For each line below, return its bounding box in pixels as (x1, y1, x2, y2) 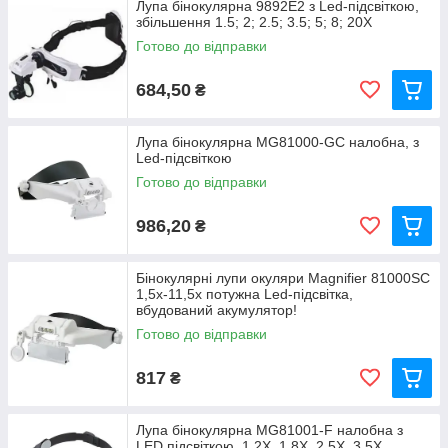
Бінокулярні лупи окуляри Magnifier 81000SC (136, 270, 430, 287)
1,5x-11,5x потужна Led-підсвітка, (136, 286, 353, 303)
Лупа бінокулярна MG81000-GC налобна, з (136, 134, 419, 151)
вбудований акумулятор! (136, 302, 297, 319)
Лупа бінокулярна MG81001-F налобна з (136, 422, 403, 439)
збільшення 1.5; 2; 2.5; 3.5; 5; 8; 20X (136, 14, 372, 31)
